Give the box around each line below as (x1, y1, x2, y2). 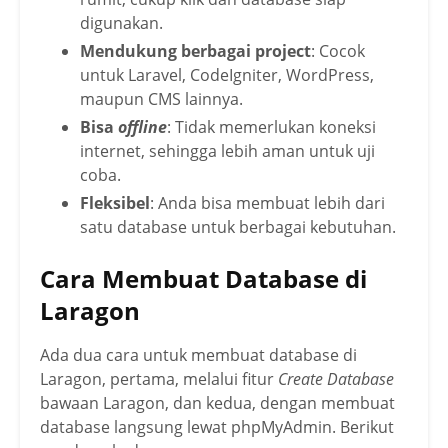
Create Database (278, 367, 394, 390)
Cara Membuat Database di (40, 261, 367, 295)
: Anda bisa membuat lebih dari (150, 191, 385, 214)
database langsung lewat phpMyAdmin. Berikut (40, 415, 394, 438)
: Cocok (311, 39, 365, 62)
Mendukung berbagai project (80, 39, 311, 62)
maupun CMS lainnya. (80, 87, 243, 110)
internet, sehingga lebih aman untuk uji (80, 139, 375, 162)
